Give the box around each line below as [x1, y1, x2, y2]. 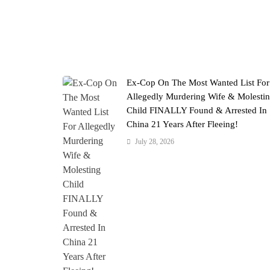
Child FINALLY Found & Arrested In [127, 105, 268, 116]
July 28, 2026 [135, 137, 175, 146]
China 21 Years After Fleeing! [127, 119, 239, 130]
